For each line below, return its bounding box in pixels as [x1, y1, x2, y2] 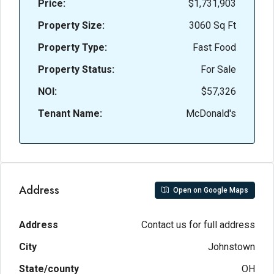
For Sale [201, 64, 236, 75]
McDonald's [186, 108, 236, 119]
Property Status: [38, 64, 114, 75]
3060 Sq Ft [189, 20, 236, 31]
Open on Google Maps [171, 186, 248, 194]
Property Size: [38, 20, 105, 31]
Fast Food [193, 42, 236, 53]
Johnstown [208, 241, 255, 253]
